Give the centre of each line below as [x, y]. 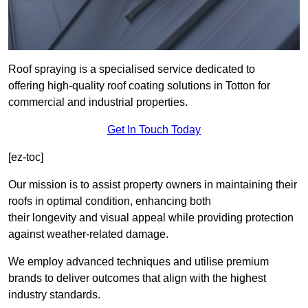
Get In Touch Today [154, 130]
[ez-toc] [26, 157]
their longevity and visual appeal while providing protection [151, 218]
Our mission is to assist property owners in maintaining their [153, 185]
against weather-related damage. [88, 234]
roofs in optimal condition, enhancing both [110, 201]
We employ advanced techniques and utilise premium [139, 262]
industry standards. [54, 295]
